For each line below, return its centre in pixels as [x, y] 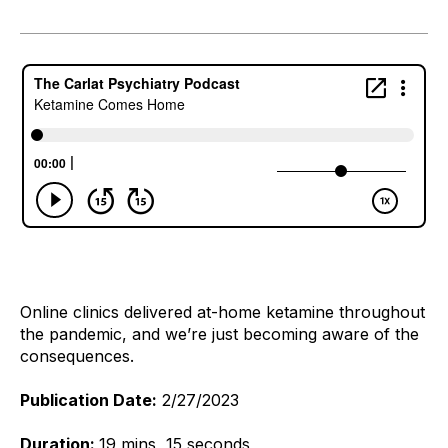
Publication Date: [88, 399]
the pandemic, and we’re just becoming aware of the [219, 333]
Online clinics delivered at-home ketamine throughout [222, 311]
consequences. [79, 355]
